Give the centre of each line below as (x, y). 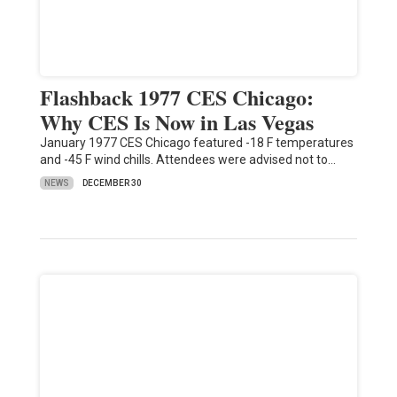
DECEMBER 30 (112, 183)
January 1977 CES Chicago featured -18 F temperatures (196, 143)
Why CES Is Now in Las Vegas (176, 122)
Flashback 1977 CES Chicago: (176, 97)
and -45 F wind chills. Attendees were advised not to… (187, 160)
